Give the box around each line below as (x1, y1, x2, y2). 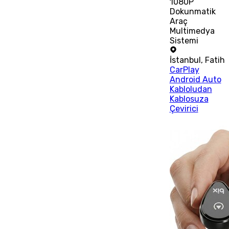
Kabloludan (169, 84, 212, 94)
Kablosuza (169, 94, 209, 104)
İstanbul (169, 55, 201, 65)
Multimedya (169, 26, 215, 36)
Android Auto (169, 74, 221, 84)
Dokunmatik (169, 6, 216, 16)
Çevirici (169, 103, 198, 113)
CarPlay (169, 64, 199, 75)
